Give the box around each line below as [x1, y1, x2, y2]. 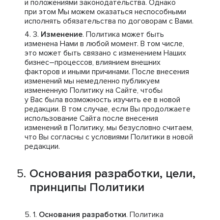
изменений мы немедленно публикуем [25, 76, 160, 86]
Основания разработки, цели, [29, 166, 195, 181]
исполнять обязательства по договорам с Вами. [25, 16, 193, 26]
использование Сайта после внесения [25, 113, 158, 123]
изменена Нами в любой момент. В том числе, [25, 39, 184, 49]
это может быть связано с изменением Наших [25, 48, 186, 58]
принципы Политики [29, 180, 144, 194]
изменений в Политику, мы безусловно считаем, [25, 123, 193, 133]
